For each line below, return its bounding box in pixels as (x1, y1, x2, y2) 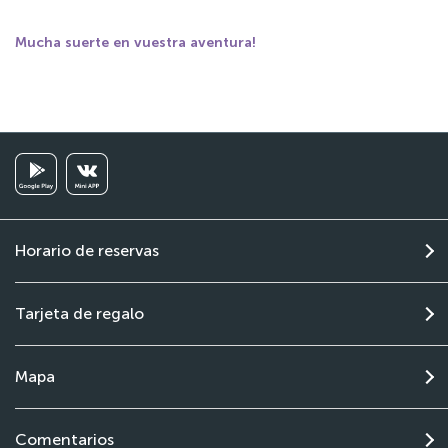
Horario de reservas (15, 241, 159, 260)
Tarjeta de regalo (15, 304, 144, 323)
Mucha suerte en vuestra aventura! (15, 34, 256, 51)
